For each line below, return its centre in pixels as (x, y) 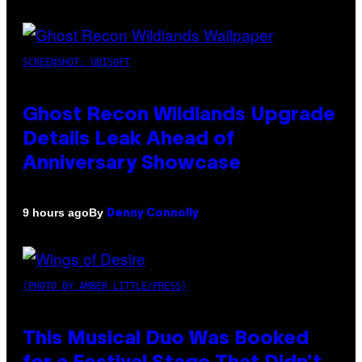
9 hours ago (56, 213)
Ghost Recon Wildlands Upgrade (179, 115)
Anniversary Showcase (132, 164)
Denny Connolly (153, 213)
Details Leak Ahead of (128, 139)
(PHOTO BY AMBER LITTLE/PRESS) (105, 286)
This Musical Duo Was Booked (166, 339)
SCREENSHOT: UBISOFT (76, 62)
